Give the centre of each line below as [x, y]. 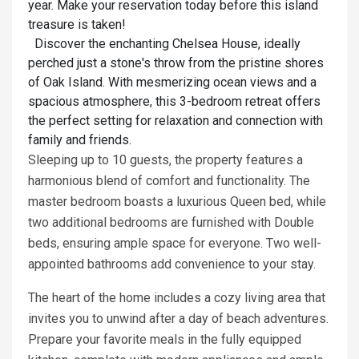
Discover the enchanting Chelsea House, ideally [164, 44]
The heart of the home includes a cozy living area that [177, 298]
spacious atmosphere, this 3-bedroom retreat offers [174, 102]
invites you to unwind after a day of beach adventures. [178, 319]
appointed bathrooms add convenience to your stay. [172, 264]
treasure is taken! [77, 25]
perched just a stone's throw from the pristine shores [176, 63]
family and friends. [80, 140]
